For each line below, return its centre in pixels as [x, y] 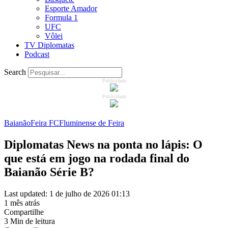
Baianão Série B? [49, 172]
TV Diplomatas [49, 45]
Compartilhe [24, 212]
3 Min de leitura [30, 221]
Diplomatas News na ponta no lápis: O [103, 144]
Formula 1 [61, 18]
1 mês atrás [22, 203]
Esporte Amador [71, 8]
